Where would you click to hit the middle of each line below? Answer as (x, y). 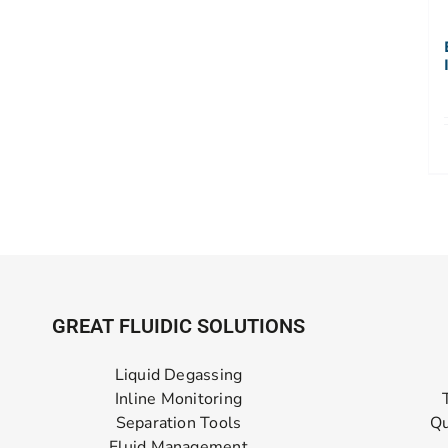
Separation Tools (178, 423)
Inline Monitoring (178, 399)
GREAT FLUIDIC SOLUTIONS (178, 326)
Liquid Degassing (178, 375)
